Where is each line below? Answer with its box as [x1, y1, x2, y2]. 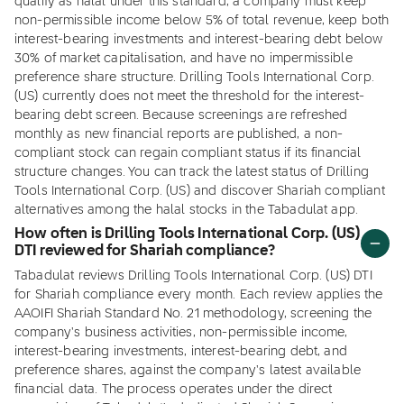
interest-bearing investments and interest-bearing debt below [14, 33, 383, 46]
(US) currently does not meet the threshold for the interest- [14, 90, 365, 103]
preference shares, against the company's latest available [14, 364, 362, 377]
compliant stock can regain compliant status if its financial [14, 147, 362, 160]
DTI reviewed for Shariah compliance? [14, 244, 275, 259]
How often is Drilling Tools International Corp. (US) [14, 227, 361, 242]
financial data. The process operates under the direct [14, 383, 333, 396]
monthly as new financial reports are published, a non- [14, 128, 344, 141]
